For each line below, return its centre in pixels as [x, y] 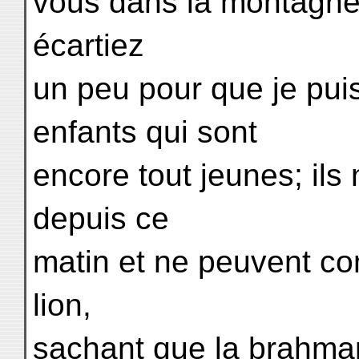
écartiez [89, 45]
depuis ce [101, 218]
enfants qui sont [145, 132]
